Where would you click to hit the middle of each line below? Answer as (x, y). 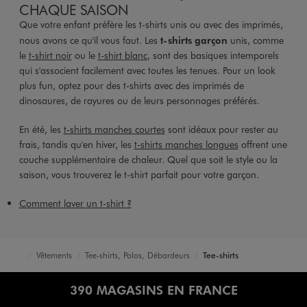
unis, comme (255, 40)
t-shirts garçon (194, 39)
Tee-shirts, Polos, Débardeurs (137, 255)
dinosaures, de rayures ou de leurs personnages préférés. (139, 100)
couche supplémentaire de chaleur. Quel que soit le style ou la (148, 159)
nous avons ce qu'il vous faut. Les (89, 40)
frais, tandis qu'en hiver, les (76, 144)
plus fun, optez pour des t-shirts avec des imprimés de (131, 85)
